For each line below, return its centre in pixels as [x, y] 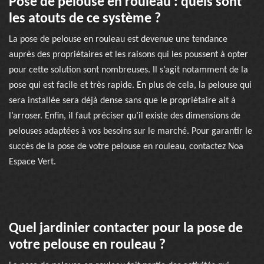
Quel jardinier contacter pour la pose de [126, 229]
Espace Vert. [32, 162]
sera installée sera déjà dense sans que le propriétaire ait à [122, 101]
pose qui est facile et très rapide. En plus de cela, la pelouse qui [130, 85]
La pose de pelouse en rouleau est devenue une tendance [118, 39]
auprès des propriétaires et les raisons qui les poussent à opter [128, 55]
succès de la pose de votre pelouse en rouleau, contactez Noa [126, 147]
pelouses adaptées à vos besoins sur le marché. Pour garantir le [131, 131]
